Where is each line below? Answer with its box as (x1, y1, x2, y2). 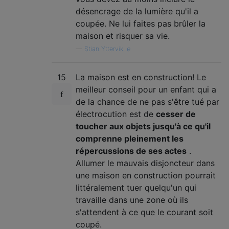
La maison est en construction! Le (76, 72, 206, 83)
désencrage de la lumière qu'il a (76, 6, 198, 17)
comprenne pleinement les (76, 133, 184, 144)
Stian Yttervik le (84, 45, 130, 53)
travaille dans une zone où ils (76, 195, 188, 205)
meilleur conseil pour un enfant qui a (76, 84, 216, 95)
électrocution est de (76, 109, 156, 120)
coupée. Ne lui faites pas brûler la (76, 18, 205, 29)
